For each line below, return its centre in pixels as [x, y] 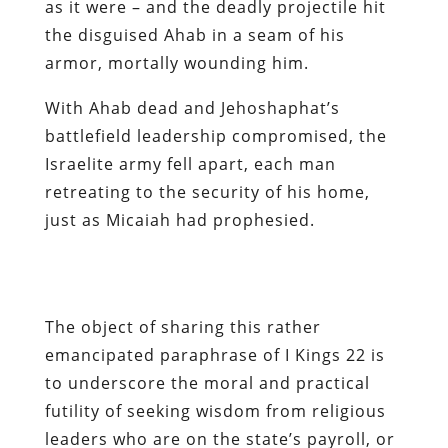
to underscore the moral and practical [207, 382]
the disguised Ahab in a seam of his [194, 34]
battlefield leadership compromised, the [215, 135]
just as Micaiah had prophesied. [179, 219]
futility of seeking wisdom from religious [215, 410]
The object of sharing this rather [182, 326]
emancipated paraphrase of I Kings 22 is [214, 354]
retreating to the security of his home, [207, 191]
